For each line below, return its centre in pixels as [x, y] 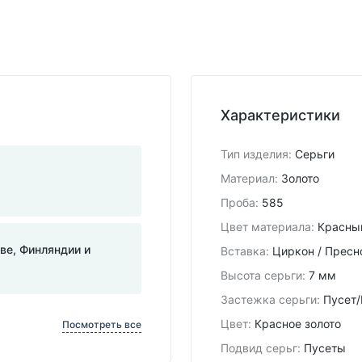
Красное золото [298, 323]
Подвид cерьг [259, 347]
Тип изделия [255, 154]
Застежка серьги [269, 299]
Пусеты [325, 347]
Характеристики [280, 115]
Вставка [243, 250]
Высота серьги [261, 275]
